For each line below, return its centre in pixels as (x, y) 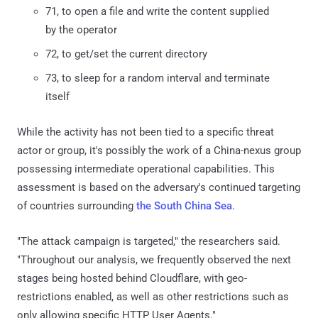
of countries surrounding (77, 205)
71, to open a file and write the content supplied (157, 11)
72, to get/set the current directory (126, 54)
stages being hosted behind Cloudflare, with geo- (132, 278)
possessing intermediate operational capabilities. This (146, 169)
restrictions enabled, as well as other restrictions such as (153, 296)
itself (57, 96)
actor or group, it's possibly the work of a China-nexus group (159, 150)
